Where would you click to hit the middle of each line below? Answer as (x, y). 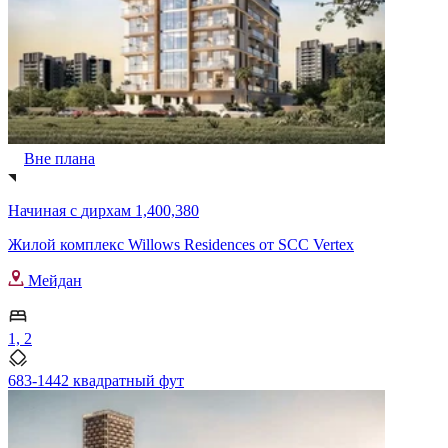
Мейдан (53, 280)
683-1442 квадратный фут (96, 380)
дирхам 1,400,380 (140, 210)
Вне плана (59, 158)
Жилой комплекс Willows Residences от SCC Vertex (181, 244)
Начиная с (44, 210)
